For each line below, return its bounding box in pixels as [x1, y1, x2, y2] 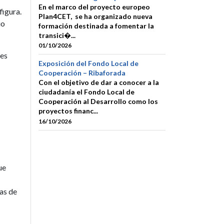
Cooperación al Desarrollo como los [38, 97, 158, 106]
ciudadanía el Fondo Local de [38, 87, 134, 96]
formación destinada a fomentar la [38, 21, 154, 30]
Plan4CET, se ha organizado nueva [38, 12, 152, 21]
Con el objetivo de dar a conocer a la [38, 78, 159, 87]
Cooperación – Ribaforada [38, 68, 125, 77]
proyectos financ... [38, 106, 98, 115]
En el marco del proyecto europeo [38, 2, 150, 11]
